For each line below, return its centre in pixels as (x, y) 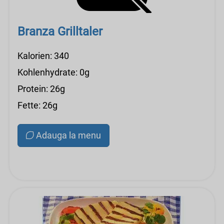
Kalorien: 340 (43, 56)
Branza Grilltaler (60, 31)
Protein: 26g (41, 89)
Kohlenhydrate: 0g (53, 72)
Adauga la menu (68, 135)
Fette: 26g (37, 105)
